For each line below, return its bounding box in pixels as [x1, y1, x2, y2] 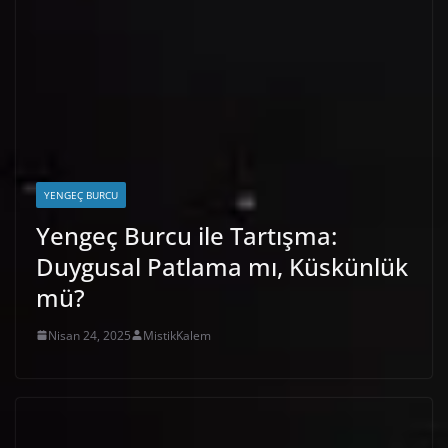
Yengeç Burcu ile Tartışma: [36, 218, 337, 252]
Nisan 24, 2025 [48, 326, 131, 344]
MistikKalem [143, 326, 211, 344]
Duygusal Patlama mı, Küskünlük [36, 249, 408, 283]
